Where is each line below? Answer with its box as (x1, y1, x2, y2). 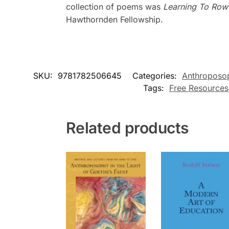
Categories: (132, 70, 179, 81)
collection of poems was (65, 1, 163, 12)
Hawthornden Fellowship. (65, 14, 163, 25)
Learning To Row (163, 1, 228, 12)
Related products (65, 118, 189, 137)
